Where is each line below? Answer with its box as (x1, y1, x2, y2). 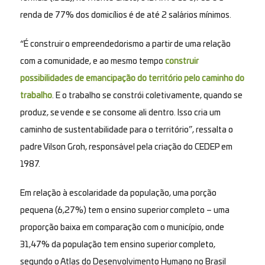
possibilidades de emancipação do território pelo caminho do (20, 74, 244, 83)
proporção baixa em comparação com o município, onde (20, 223, 224, 232)
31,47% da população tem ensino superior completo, (20, 240, 215, 249)
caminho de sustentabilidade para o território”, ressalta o (20, 125, 233, 134)
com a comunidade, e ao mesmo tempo (20, 57, 165, 66)
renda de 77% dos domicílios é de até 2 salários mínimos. (20, 11, 233, 20)
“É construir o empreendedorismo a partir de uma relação (20, 40, 231, 49)
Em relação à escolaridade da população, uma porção (20, 189, 216, 198)
